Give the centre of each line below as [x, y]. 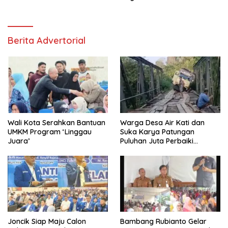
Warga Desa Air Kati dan [162, 122]
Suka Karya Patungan [157, 132]
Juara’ [20, 141]
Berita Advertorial [47, 41]
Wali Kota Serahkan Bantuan [56, 122]
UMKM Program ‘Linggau [50, 132]
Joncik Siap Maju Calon [47, 221]
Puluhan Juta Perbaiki [157, 141]
